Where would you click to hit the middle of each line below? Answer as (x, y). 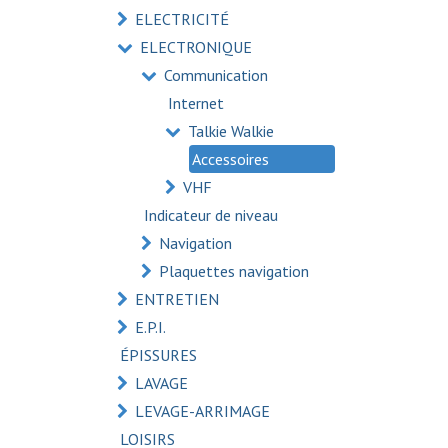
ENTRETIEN (177, 299)
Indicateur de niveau (211, 215)
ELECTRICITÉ (182, 19)
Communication (216, 75)
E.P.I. (150, 327)
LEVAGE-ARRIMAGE (202, 411)
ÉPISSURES (158, 355)
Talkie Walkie (231, 131)
